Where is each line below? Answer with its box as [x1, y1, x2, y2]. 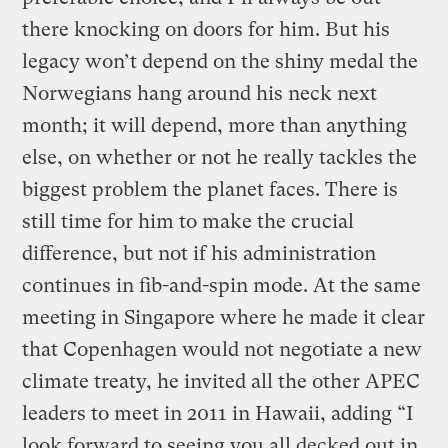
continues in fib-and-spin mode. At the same [22, 273, 422, 297]
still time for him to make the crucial [22, 209, 355, 233]
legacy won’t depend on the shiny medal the [22, 49, 419, 73]
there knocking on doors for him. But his [22, 17, 391, 41]
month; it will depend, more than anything [22, 113, 408, 137]
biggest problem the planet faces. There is [22, 177, 399, 201]
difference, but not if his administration [22, 241, 377, 265]
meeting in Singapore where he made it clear [22, 305, 426, 329]
